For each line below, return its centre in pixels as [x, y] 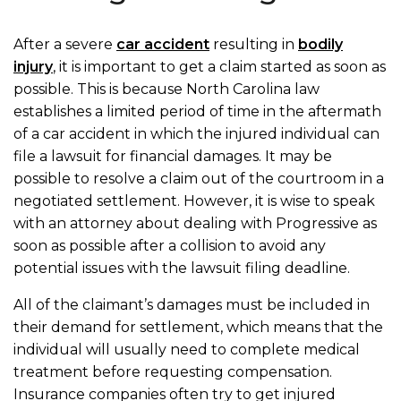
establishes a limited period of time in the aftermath [197, 111]
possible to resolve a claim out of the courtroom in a [199, 179]
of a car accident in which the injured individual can [196, 134]
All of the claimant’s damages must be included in [192, 305]
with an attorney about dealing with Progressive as [195, 223]
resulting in [254, 44]
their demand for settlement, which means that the [198, 327]
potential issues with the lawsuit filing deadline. [182, 268]
